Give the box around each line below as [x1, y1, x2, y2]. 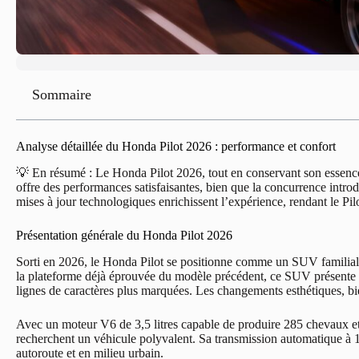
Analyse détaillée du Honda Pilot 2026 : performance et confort [16, 139, 336, 153]
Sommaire [32, 87, 91, 103]
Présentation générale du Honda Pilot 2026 [16, 228, 232, 242]
